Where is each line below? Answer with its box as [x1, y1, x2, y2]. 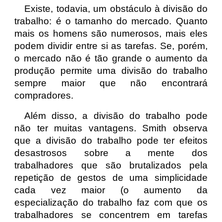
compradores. [14, 90, 74, 101]
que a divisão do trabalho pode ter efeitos [14, 135, 208, 146]
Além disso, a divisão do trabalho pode [24, 111, 208, 121]
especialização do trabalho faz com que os [14, 197, 208, 208]
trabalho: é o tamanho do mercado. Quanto [14, 16, 208, 26]
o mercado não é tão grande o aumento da [14, 53, 208, 63]
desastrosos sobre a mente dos [14, 148, 208, 158]
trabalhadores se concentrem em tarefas [14, 210, 208, 220]
